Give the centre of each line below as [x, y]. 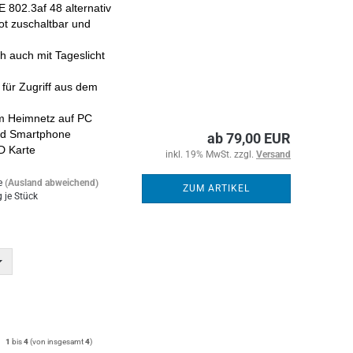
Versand [273, 154]
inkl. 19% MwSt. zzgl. [211, 154]
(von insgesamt [57, 342]
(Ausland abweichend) [52, 183]
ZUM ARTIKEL [216, 188]
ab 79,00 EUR [249, 138]
